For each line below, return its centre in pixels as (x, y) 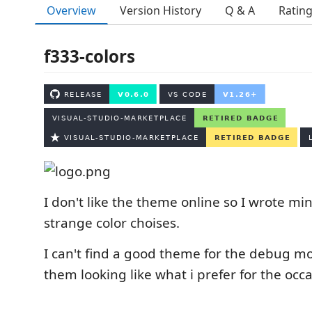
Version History (161, 10)
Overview (71, 10)
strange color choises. (112, 223)
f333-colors (89, 56)
